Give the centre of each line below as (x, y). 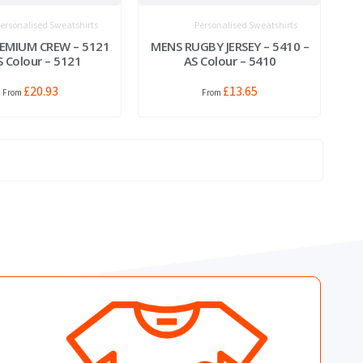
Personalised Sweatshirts (246, 24)
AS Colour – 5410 (230, 60)
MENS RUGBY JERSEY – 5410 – (230, 46)
